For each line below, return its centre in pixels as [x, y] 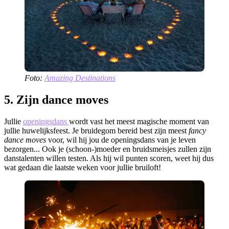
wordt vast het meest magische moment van [139, 122]
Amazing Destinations [80, 78]
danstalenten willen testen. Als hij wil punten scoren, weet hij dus [109, 158]
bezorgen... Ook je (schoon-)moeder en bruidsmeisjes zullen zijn [108, 149]
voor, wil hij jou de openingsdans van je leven [121, 140]
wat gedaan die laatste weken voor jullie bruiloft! [83, 168]
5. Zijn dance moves [56, 100]
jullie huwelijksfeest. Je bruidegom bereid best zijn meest [96, 131]
